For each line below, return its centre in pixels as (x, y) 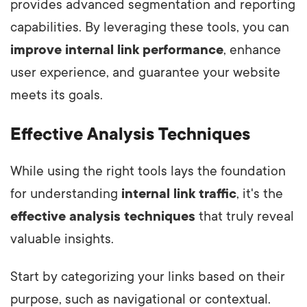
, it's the (260, 194)
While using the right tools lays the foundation (148, 172)
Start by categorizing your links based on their (148, 277)
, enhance (252, 50)
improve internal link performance (117, 50)
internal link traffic (179, 194)
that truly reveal (245, 217)
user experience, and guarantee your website (145, 73)
